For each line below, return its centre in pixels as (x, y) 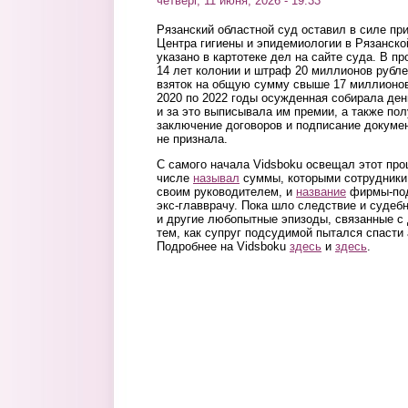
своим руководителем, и (226, 192)
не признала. (192, 139)
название (321, 192)
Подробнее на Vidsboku (223, 247)
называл (216, 178)
